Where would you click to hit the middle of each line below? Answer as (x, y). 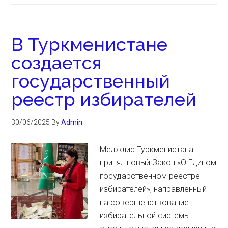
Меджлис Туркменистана (147, 149)
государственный (91, 81)
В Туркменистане (90, 44)
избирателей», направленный (153, 189)
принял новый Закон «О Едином (158, 163)
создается (57, 63)
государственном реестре (150, 176)
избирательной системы (145, 216)
